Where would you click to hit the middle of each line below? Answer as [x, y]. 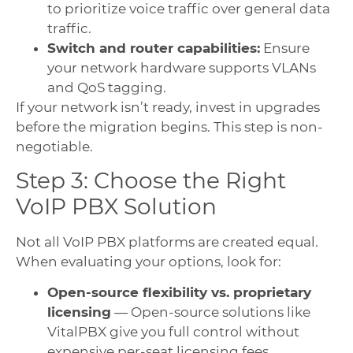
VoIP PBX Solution [116, 206]
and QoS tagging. [107, 87]
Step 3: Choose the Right [151, 180]
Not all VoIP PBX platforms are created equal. [167, 242]
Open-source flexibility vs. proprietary [179, 293]
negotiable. [54, 146]
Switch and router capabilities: [154, 48]
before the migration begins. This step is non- [169, 126]
